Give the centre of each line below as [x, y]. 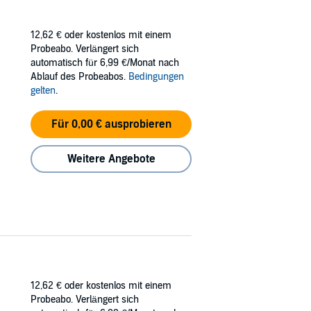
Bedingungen [156, 76]
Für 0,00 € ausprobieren [111, 124]
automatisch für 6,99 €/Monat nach [105, 62]
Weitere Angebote [111, 159]
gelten [43, 90]
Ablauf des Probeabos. [79, 76]
